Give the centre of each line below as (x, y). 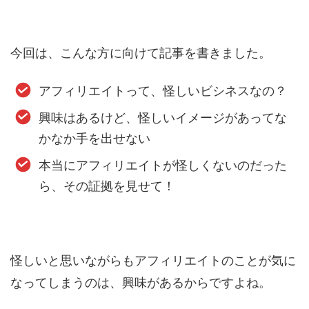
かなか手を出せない (94, 139)
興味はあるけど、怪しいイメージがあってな (162, 118)
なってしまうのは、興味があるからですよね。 (141, 282)
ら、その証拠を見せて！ (107, 186)
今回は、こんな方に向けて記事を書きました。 (141, 52)
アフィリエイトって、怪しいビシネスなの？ (162, 91)
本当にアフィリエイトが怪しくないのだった (162, 166)
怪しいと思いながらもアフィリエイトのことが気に (153, 260)
